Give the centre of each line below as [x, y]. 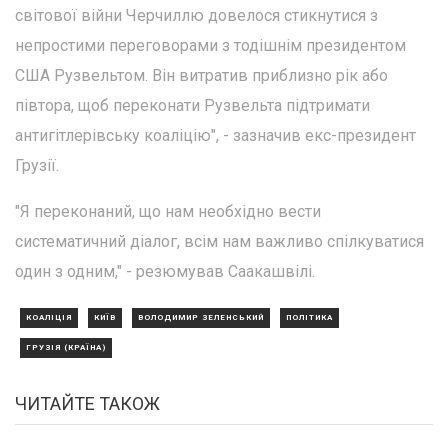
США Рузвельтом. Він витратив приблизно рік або [201, 75]
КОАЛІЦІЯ [49, 317]
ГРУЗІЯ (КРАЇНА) [66, 347]
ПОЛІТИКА [309, 317]
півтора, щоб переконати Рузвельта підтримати [192, 105]
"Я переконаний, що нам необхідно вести [168, 211]
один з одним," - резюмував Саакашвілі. [165, 271]
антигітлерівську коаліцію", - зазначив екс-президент [215, 135]
